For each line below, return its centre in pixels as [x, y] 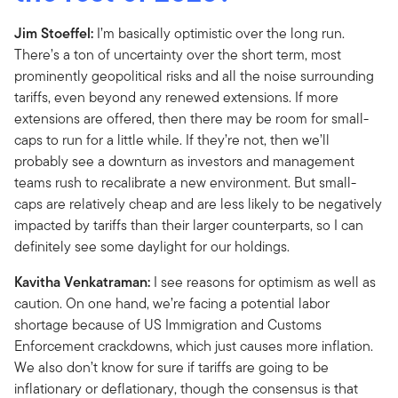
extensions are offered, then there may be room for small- [191, 118]
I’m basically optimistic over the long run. [219, 33]
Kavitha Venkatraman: [82, 282]
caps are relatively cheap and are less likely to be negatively [198, 203]
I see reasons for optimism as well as [263, 282]
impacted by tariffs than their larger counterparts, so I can [189, 225]
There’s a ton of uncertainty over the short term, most [178, 54]
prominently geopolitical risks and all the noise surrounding [194, 76]
